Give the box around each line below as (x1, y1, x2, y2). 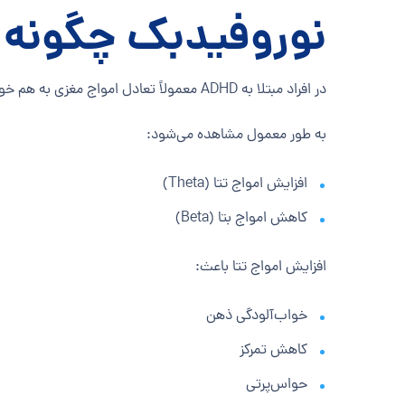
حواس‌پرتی (246, 374, 307, 396)
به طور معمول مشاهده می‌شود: (146, 125, 326, 146)
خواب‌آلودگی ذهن (206, 306, 307, 327)
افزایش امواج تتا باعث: (195, 257, 326, 278)
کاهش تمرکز (240, 340, 307, 362)
